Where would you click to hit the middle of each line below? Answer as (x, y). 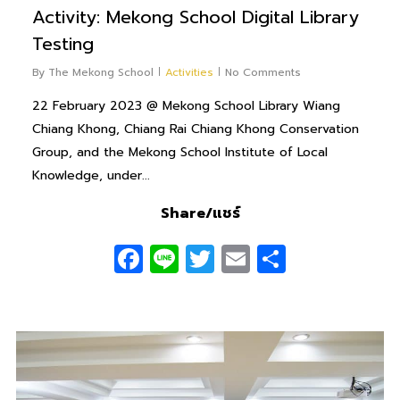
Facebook (208, 258)
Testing (62, 43)
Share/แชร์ (200, 213)
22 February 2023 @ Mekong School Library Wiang (186, 105)
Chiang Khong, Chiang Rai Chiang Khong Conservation (195, 129)
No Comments (262, 72)
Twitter (260, 258)
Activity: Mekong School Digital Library (195, 17)
